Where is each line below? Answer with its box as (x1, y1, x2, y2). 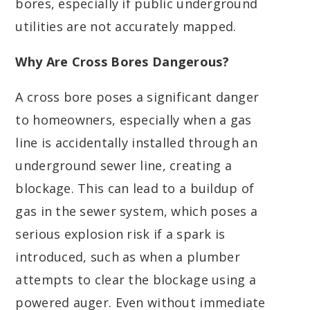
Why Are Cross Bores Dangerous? (15, 53, 229, 71)
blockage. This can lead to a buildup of (15, 180, 255, 197)
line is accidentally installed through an (15, 134, 257, 152)
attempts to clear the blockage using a (15, 271, 257, 289)
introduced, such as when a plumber (15, 248, 240, 266)
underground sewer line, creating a (15, 157, 232, 174)
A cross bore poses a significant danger (15, 89, 259, 106)
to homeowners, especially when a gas (15, 111, 252, 129)
